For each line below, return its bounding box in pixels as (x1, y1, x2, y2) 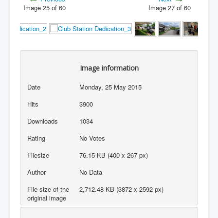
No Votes (79, 133, 108, 143)
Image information (79, 63, 139, 73)
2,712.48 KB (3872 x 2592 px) (79, 184, 164, 194)
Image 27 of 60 (148, 2, 195, 12)
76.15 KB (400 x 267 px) (79, 150, 148, 160)
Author (27, 167, 46, 177)
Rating (27, 133, 45, 143)
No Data (79, 167, 103, 177)
